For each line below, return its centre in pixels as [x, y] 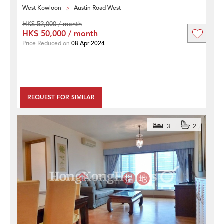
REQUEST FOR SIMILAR [61, 97]
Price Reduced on [47, 43]
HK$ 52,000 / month [52, 24]
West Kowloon [42, 8]
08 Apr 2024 [88, 43]
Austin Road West [97, 8]
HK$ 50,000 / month [60, 34]
